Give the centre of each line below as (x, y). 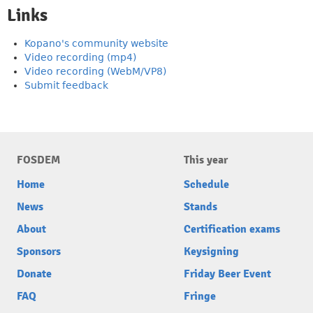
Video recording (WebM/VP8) (95, 71)
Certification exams (232, 229)
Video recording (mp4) (80, 57)
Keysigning (211, 252)
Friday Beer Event (227, 274)
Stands (201, 207)
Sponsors (39, 252)
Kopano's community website (96, 43)
